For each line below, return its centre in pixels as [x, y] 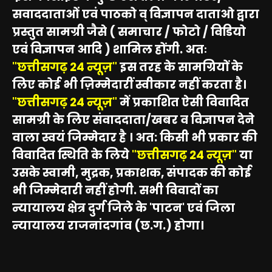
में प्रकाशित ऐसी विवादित [183, 102]
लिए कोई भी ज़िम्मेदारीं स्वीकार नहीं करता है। [129, 84]
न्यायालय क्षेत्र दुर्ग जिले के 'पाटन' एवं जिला [124, 208]
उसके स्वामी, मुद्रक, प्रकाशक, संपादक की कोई [132, 172]
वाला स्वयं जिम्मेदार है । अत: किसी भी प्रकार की [135, 137]
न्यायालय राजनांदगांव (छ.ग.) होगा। [108, 225]
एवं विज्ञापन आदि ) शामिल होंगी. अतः [110, 49]
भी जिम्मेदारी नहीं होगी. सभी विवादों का [115, 190]
